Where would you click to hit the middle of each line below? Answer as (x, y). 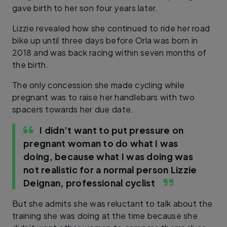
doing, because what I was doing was (108, 157)
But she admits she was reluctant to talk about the (112, 203)
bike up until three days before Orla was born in (105, 40)
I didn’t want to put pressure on (112, 130)
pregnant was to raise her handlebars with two (104, 97)
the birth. (30, 65)
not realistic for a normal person (96, 170)
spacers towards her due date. (73, 109)
